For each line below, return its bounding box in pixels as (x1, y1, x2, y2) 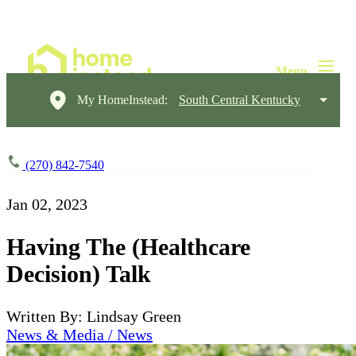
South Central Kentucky (179, 93, 300, 106)
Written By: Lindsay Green (6, 307, 181, 325)
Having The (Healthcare (6, 233, 250, 260)
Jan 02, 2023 (6, 195, 87, 213)
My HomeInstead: (77, 93, 168, 106)
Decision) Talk (6, 260, 151, 287)
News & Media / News (6, 325, 153, 343)
